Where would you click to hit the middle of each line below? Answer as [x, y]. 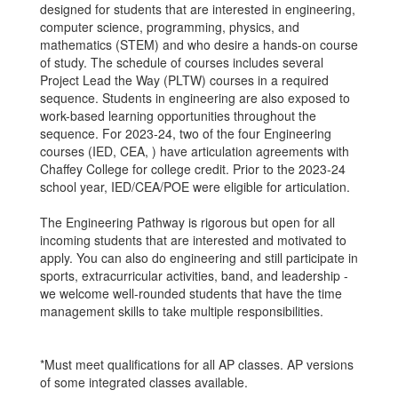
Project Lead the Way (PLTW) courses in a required [184, 80]
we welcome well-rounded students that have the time [191, 293]
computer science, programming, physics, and [170, 27]
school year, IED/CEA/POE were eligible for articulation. [197, 187]
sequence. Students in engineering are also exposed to [195, 98]
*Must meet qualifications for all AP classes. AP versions [197, 364]
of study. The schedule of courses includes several [182, 62]
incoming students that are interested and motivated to [193, 240]
